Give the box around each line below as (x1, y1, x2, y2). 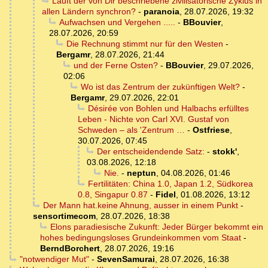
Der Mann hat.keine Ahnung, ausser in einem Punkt (42, 200, 238, 211)
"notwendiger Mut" (19, 254, 89, 264)
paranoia (144, 7, 179, 17)
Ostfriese (193, 125, 230, 135)
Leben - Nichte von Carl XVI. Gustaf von (78, 114, 229, 124)
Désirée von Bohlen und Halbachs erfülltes (87, 103, 249, 114)
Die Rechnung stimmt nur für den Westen (66, 39, 223, 49)
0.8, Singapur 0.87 (78, 190, 148, 200)
